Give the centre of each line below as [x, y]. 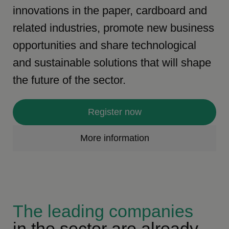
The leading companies [103, 211]
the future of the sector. [70, 80]
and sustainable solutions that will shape [112, 63]
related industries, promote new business [114, 28]
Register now [114, 112]
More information [114, 138]
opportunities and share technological [105, 45]
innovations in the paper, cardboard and [110, 11]
